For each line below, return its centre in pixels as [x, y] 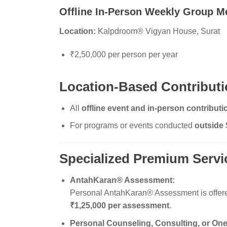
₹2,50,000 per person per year [124, 54]
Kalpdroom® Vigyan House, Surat [158, 31]
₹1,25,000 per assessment [119, 205]
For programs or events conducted [132, 126]
